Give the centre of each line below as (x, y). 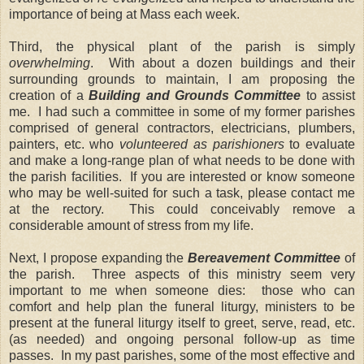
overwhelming (50, 63)
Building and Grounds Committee (195, 95)
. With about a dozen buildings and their (223, 63)
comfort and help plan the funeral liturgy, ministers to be (182, 306)
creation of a (49, 95)
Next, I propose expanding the (99, 258)
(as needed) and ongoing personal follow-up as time (182, 339)
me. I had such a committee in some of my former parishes (182, 111)
